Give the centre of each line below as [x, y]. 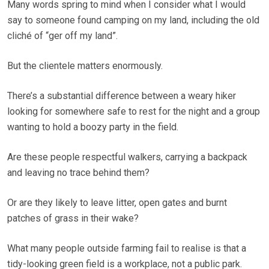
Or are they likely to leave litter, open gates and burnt [117, 203]
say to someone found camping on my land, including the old [133, 20]
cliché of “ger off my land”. [62, 36]
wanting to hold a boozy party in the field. [93, 127]
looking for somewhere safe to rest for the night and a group [134, 112]
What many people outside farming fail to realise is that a [127, 249]
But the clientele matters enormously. [85, 66]
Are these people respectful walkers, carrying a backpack [127, 157]
